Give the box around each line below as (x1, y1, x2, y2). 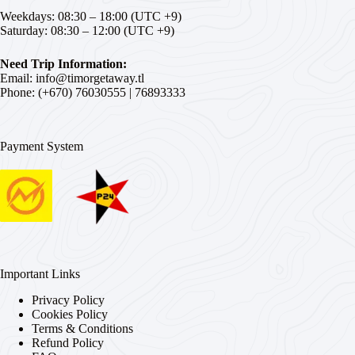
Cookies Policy (32, 307, 108, 321)
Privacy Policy (32, 292, 105, 307)
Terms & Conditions (32, 321, 133, 335)
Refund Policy (32, 335, 104, 349)
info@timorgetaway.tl (36, 71, 144, 85)
